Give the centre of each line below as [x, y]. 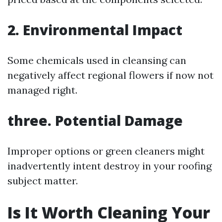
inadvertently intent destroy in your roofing [110, 166]
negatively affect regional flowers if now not [111, 75]
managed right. [42, 90]
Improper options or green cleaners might [106, 151]
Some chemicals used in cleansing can [97, 60]
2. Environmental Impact [95, 30]
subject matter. [43, 181]
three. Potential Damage [95, 120]
